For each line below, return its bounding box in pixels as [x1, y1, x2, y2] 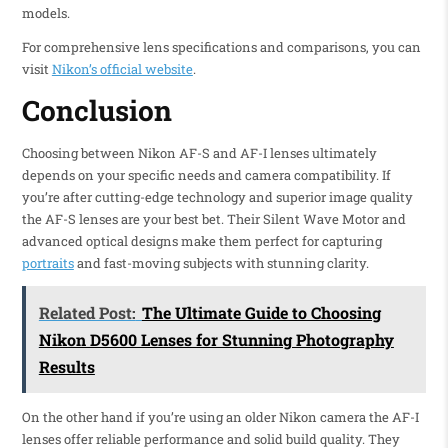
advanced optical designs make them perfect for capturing [21, 231, 382, 250]
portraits [21, 253, 74, 272]
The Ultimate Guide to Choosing [141, 301, 381, 323]
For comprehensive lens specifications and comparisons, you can [21, 37, 421, 56]
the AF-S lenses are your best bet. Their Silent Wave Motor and [21, 209, 406, 228]
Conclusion [21, 91, 172, 129]
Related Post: [38, 301, 136, 323]
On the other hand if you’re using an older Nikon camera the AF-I [21, 407, 419, 426]
